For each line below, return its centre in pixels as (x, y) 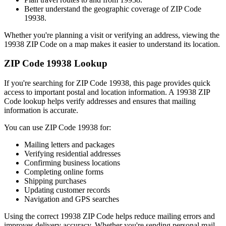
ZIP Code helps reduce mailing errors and (148, 216)
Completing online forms (64, 172)
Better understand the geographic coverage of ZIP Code (113, 9)
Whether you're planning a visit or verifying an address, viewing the (112, 35)
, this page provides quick (170, 83)
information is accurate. (41, 110)
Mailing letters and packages (69, 144)
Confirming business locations (72, 162)
